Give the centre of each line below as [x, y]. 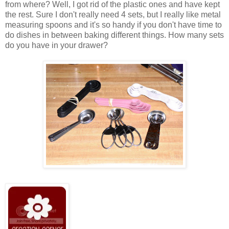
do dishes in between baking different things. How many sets [114, 35]
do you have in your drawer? [56, 45]
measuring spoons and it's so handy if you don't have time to [113, 25]
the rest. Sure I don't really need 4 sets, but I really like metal [113, 15]
